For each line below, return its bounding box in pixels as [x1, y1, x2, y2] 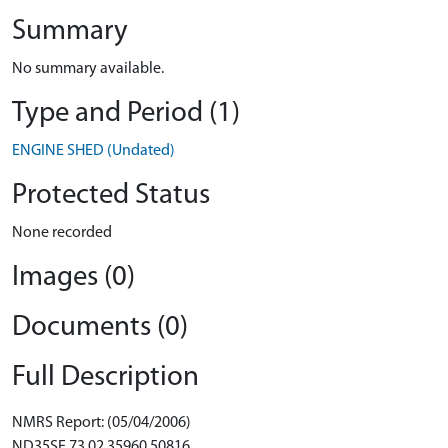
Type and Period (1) [12, 99, 240, 128]
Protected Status [12, 181, 210, 210]
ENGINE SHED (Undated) [12, 143, 175, 159]
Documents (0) [12, 313, 188, 342]
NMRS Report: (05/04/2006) [12, 415, 191, 431]
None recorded [12, 225, 112, 241]
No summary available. [12, 61, 164, 77]
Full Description [12, 363, 199, 392]
